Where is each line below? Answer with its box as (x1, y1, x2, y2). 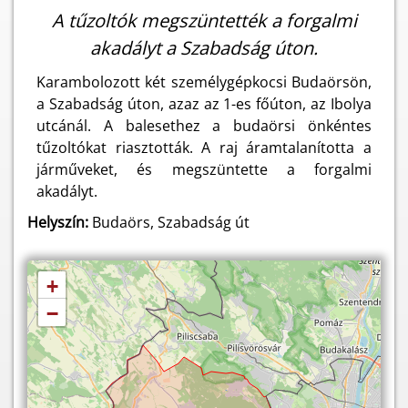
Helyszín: (27, 212, 88, 232)
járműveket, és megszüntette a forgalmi (36, 159, 372, 179)
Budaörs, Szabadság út (88, 212, 250, 232)
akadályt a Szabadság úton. (90, 36, 318, 60)
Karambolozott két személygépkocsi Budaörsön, (36, 72, 372, 92)
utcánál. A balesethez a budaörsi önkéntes (36, 116, 372, 136)
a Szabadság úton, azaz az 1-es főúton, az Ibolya (36, 94, 372, 114)
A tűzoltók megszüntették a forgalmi (51, 8, 357, 33)
